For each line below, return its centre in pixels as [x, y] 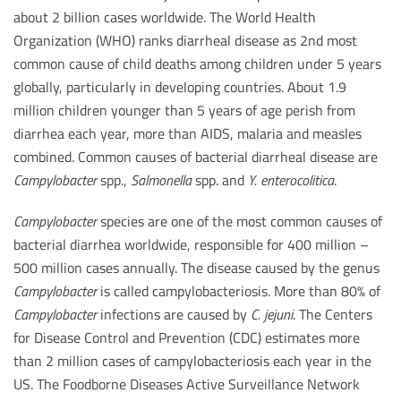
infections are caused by [174, 314]
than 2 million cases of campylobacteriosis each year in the [192, 361]
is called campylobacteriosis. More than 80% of [240, 291]
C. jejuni [272, 314]
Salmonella [163, 180]
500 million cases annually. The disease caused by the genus [196, 268]
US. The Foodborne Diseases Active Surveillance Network [187, 384]
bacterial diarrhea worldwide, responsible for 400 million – [191, 244]
